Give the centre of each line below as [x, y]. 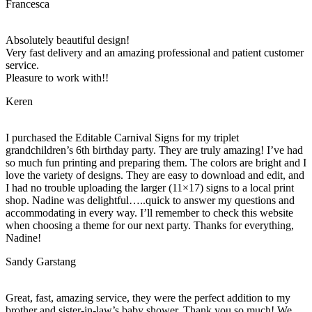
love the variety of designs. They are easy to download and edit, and [155, 175]
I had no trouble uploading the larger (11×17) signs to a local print [150, 188]
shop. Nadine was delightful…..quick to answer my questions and [150, 201]
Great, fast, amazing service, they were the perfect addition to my [148, 298]
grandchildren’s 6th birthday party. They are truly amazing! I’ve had [154, 150]
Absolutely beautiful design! [68, 40]
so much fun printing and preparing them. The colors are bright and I [156, 163]
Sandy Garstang [41, 262]
